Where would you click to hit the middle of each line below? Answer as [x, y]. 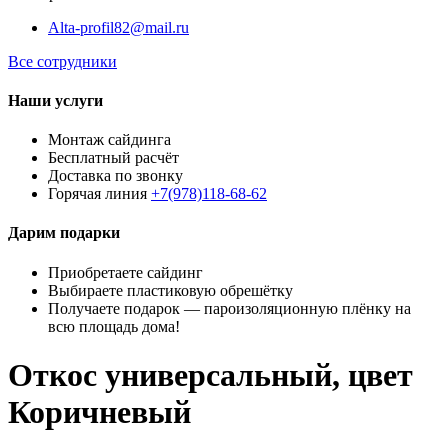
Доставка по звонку [115, 176]
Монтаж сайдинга [109, 140]
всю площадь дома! [114, 326]
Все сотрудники [62, 61]
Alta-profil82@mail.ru [118, 27]
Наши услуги [55, 100]
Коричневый [99, 412]
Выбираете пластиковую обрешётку [170, 290]
